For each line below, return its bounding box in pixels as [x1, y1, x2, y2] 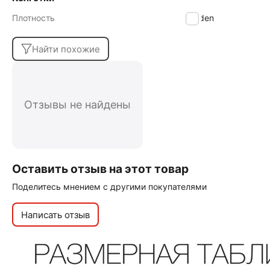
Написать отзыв [21, 209, 90, 221]
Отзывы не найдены [24, 98, 131, 111]
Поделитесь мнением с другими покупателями [12, 181, 207, 192]
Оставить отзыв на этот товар [12, 162, 189, 176]
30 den [186, 13, 214, 23]
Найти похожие [32, 43, 100, 55]
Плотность [12, 13, 55, 23]
